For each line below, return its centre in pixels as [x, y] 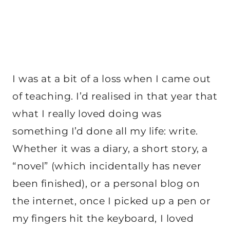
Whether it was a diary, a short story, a [110, 148]
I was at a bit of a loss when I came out [112, 79]
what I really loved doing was [87, 113]
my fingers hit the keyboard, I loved [103, 218]
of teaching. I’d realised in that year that [115, 96]
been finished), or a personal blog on [106, 183]
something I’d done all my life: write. [105, 131]
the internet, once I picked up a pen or [112, 201]
